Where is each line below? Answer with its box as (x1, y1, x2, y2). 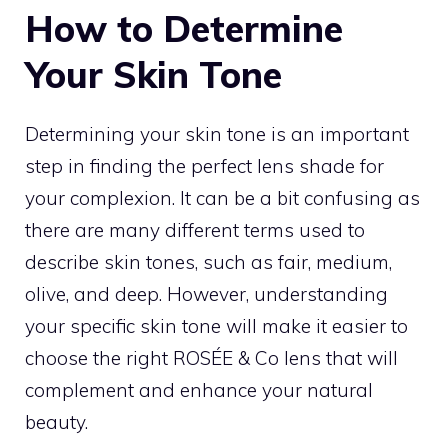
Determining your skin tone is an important (25, 121, 409, 146)
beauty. (25, 409, 88, 434)
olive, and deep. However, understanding (25, 281, 388, 306)
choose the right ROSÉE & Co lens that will (25, 345, 398, 370)
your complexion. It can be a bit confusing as (25, 185, 420, 210)
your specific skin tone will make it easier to (25, 313, 408, 338)
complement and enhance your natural (25, 377, 373, 402)
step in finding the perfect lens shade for (25, 153, 384, 178)
